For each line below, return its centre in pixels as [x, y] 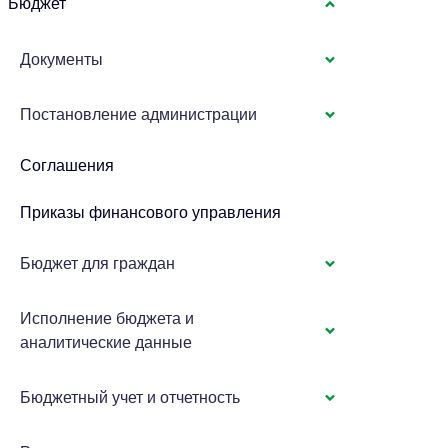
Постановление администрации [139, 114]
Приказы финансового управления [151, 212]
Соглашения [67, 165]
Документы [62, 59]
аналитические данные [106, 342]
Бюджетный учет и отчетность [130, 397]
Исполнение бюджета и [107, 318]
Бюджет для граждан [98, 263]
